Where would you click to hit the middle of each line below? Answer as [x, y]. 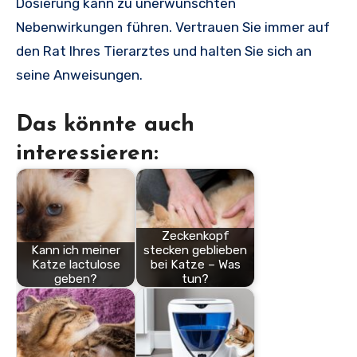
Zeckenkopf [195, 236]
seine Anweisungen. [79, 75]
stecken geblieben [195, 251]
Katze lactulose [76, 265]
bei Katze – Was [195, 265]
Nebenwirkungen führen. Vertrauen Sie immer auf [173, 27]
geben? [76, 279]
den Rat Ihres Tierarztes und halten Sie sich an [164, 51]
